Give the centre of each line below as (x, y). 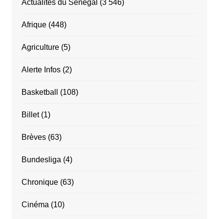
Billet (30, 114)
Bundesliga (41, 159)
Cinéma (35, 204)
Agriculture (40, 47)
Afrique (34, 24)
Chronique (40, 182)
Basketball (40, 92)
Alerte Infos (41, 69)
